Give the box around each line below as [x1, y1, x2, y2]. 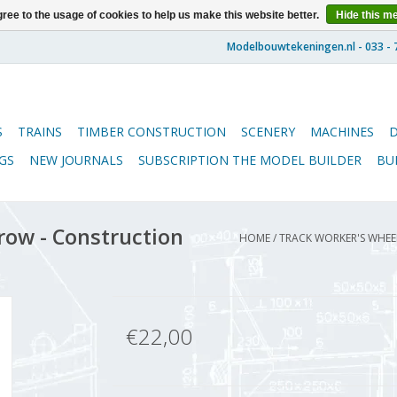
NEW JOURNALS [29, 152, 123, 168]
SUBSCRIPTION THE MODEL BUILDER [138, 152, 362, 168]
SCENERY [241, 123, 295, 140]
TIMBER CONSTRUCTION [77, 123, 226, 140]
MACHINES [310, 123, 374, 140]
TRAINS [18, 123, 62, 140]
